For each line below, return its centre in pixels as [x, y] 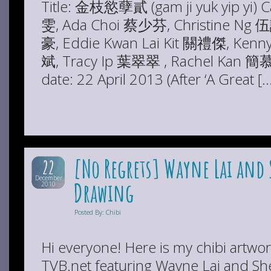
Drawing [104, 193]
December [48, 178]
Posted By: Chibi [98, 212]
